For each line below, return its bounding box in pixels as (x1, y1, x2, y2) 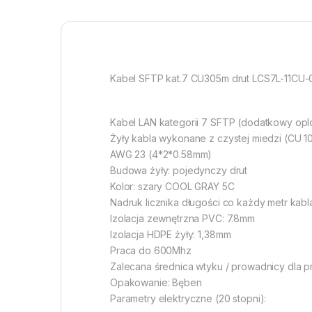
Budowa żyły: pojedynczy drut (110, 164, 248, 177)
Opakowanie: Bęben (110, 276, 202, 289)
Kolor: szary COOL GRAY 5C (110, 180, 235, 193)
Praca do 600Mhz (110, 244, 192, 257)
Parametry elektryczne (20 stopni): (110, 292, 267, 305)
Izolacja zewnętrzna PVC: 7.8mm (110, 212, 255, 225)
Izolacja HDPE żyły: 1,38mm (110, 228, 231, 241)
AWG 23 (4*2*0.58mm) (110, 148, 212, 161)
